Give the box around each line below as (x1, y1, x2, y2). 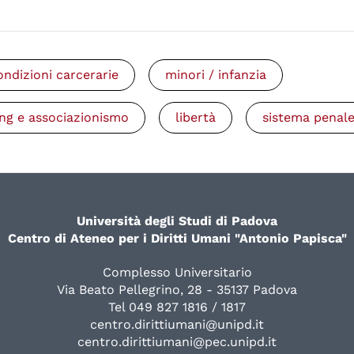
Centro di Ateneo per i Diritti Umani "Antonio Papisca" (7, 230, 347, 246)
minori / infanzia (165, 66, 267, 82)
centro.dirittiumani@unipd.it (90, 316, 264, 332)
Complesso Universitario (102, 264, 252, 280)
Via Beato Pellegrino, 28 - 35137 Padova (57, 281, 297, 297)
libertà (175, 109, 217, 125)
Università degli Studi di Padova (77, 213, 277, 228)
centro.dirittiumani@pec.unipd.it (77, 333, 277, 349)
